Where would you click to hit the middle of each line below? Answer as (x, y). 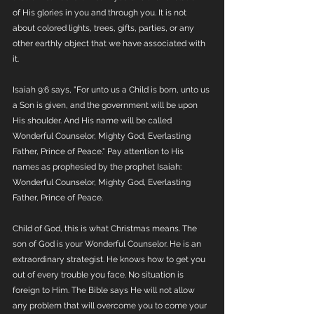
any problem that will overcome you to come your (111, 306)
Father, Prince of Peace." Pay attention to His (99, 151)
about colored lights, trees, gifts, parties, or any (104, 28)
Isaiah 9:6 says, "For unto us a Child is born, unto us (112, 90)
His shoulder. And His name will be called (93, 121)
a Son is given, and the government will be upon (106, 105)
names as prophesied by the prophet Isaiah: (99, 167)
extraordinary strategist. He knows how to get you (110, 259)
